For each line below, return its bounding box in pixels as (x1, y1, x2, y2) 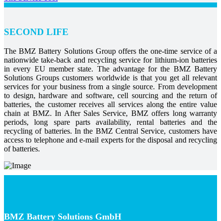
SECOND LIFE (4, 27, 69, 37)
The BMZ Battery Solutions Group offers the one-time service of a (4, 46, 217, 55)
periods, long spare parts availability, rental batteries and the (4, 117, 217, 126)
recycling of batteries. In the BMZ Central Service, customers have (4, 126, 217, 135)
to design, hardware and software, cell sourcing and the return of (4, 91, 217, 100)
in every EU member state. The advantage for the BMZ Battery (4, 64, 217, 73)
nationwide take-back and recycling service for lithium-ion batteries (4, 55, 217, 64)
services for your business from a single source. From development (4, 82, 217, 91)
